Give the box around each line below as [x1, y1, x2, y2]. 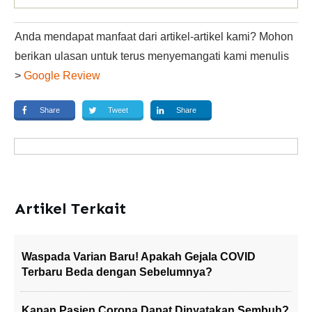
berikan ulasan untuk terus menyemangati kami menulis [15, 50, 289, 62]
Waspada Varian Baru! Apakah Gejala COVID [22, 251, 256, 263]
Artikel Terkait [15, 199, 126, 218]
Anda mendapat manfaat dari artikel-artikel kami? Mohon [15, 31, 293, 42]
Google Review [24, 70, 100, 81]
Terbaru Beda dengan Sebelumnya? [22, 266, 212, 278]
